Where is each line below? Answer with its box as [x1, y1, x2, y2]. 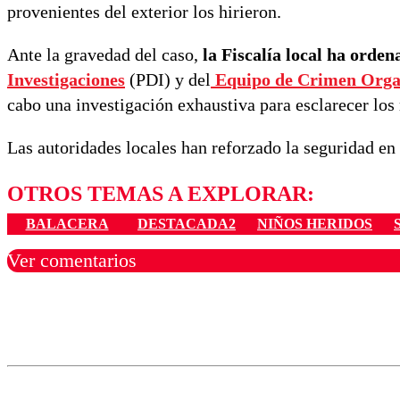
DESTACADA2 [137, 216, 236, 232]
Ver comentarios [7, 249, 137, 272]
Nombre [22, 339, 72, 355]
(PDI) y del [125, 69, 211, 89]
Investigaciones [7, 69, 125, 89]
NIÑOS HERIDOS [257, 216, 372, 232]
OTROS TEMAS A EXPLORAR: [7, 181, 314, 205]
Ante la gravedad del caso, [7, 44, 203, 64]
